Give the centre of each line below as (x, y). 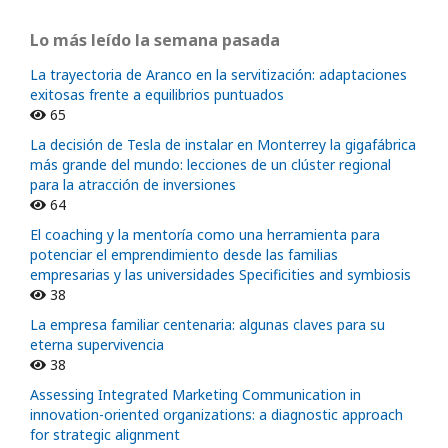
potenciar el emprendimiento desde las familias (184, 254)
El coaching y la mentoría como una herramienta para (205, 234)
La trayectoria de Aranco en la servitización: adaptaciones (218, 74)
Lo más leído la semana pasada (155, 39)
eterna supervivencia (97, 344)
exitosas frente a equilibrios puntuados (157, 94)
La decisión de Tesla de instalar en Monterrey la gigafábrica (223, 144)
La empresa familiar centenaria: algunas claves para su (207, 324)
